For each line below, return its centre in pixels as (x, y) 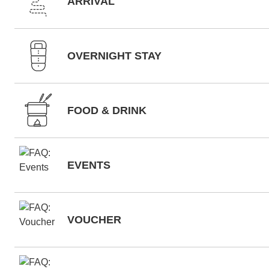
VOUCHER (94, 220)
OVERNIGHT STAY (114, 56)
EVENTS (89, 165)
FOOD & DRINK (107, 110)
